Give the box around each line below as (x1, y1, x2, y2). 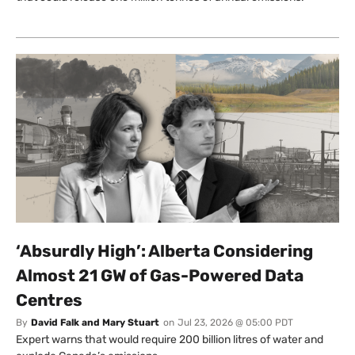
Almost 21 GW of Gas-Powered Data (16, 265, 303, 286)
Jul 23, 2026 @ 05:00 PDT (177, 317, 293, 329)
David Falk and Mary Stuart (31, 317, 159, 329)
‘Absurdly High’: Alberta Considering (16, 241, 313, 261)
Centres (16, 290, 82, 311)
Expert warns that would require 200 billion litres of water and (16, 333, 323, 347)
